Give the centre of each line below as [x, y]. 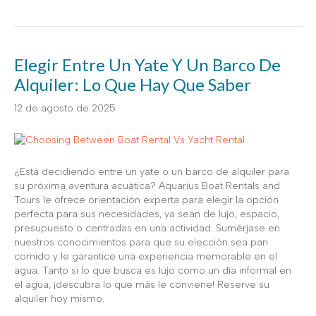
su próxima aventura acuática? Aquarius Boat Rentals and [147, 186]
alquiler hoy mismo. [59, 299]
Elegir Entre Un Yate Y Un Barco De [147, 64]
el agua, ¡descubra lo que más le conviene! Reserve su [142, 285]
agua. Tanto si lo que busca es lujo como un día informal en [153, 271]
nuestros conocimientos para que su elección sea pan [141, 242]
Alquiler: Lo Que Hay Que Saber [133, 84]
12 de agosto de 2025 [65, 108]
